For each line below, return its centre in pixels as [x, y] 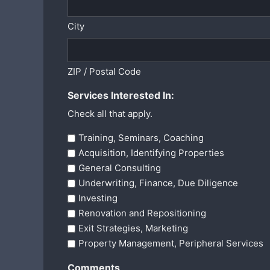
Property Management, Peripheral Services [171, 243]
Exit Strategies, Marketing [133, 228]
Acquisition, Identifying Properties [151, 153]
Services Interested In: [121, 95]
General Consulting [120, 168]
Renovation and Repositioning [142, 213]
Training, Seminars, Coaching [141, 138]
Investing [98, 198]
